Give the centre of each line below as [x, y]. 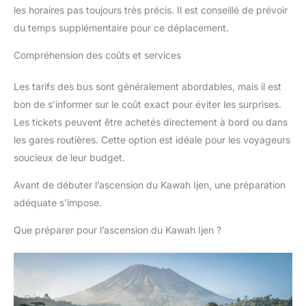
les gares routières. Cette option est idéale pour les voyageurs [152, 139]
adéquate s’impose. [58, 202]
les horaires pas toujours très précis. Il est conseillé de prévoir [151, 10]
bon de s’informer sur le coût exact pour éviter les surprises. [148, 104]
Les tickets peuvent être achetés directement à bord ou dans [151, 122]
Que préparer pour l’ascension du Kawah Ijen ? [117, 229]
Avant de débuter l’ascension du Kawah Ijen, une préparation [150, 184]
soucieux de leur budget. [69, 157]
